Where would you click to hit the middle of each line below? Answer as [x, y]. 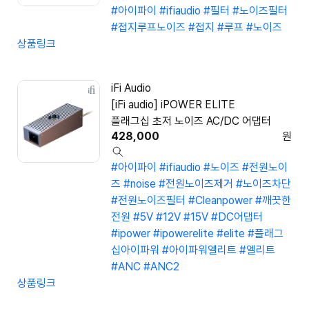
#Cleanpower [220, 201]
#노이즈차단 [263, 184]
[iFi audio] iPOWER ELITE [173, 105]
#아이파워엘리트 [199, 250]
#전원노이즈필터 [148, 201]
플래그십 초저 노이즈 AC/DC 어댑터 [191, 121]
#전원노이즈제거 [196, 184]
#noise [140, 184]
